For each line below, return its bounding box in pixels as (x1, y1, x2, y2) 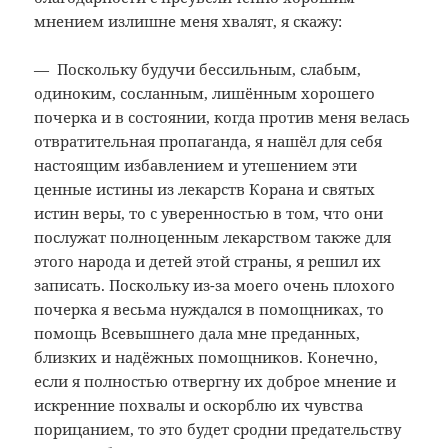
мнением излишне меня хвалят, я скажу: (34, 11, 343, 32)
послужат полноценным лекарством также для (34, 227, 392, 248)
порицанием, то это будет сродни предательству (34, 419, 402, 440)
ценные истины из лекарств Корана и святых (34, 179, 376, 200)
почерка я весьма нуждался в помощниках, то (34, 299, 385, 320)
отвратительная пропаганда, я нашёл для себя (34, 131, 383, 152)
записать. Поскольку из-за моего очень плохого (34, 275, 396, 296)
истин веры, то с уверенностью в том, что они (34, 203, 384, 224)
